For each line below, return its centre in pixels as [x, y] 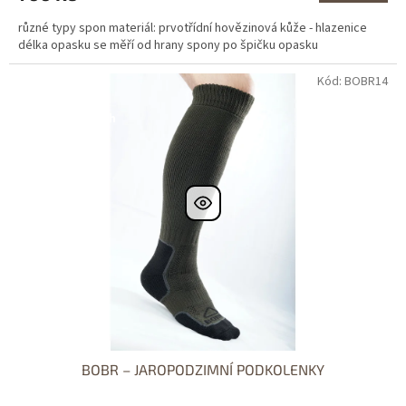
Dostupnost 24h [71, 118]
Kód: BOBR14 [353, 81]
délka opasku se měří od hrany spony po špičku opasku [168, 45]
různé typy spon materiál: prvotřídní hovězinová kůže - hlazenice [193, 28]
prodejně [71, 96]
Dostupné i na [71, 83]
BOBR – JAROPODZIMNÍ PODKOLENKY [203, 369]
